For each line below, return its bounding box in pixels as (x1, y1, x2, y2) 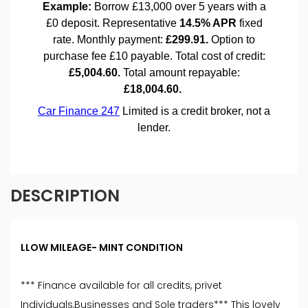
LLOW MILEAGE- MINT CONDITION (21, 241, 183, 255)
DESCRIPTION (10, 184, 120, 208)
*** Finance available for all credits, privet (21, 278, 222, 293)
